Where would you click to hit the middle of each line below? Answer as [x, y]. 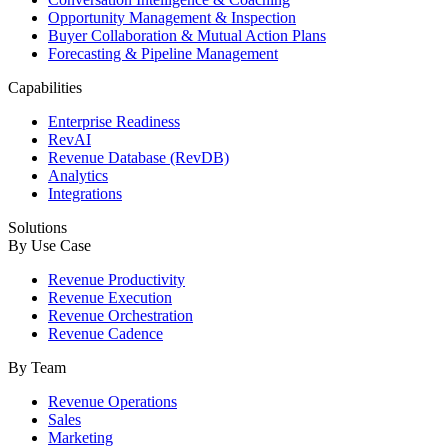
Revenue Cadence [105, 333]
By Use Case [49, 245]
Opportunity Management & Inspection [172, 17]
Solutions [37, 227]
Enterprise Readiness [114, 121]
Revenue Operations [112, 401]
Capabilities [45, 87]
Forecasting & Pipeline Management [163, 53]
